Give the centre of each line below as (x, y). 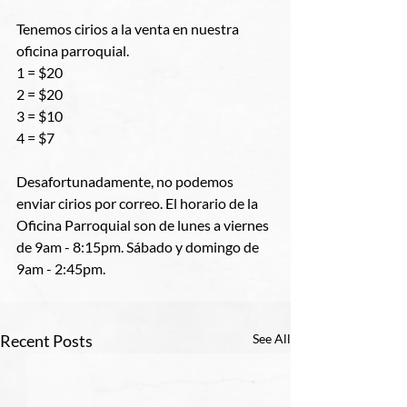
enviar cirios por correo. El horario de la (139, 203)
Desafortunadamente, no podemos (126, 181)
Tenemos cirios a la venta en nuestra (129, 29)
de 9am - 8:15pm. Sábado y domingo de (139, 247)
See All (272, 338)
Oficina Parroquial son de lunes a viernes (144, 225)
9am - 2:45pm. (61, 268)
